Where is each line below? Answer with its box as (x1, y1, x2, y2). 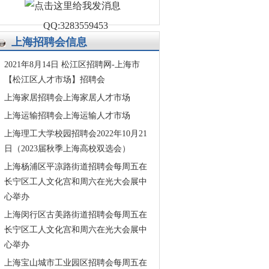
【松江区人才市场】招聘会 (4, 75, 105, 84)
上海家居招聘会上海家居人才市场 (4, 93, 130, 102)
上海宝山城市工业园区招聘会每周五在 (4, 258, 147, 267)
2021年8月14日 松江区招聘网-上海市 (4, 60, 140, 69)
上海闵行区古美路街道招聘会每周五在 (4, 210, 147, 219)
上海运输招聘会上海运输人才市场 (4, 111, 130, 120)
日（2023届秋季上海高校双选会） (4, 144, 130, 153)
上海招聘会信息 (11, 36, 87, 48)
